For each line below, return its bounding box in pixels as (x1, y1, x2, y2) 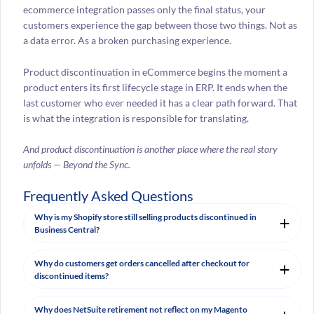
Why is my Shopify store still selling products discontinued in (34, 212, 257, 223)
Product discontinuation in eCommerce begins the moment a (22, 65, 287, 78)
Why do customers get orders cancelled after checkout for (34, 258, 250, 269)
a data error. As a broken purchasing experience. (22, 34, 233, 47)
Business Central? (34, 224, 100, 235)
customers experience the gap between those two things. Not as (22, 19, 297, 32)
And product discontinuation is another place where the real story (22, 142, 278, 155)
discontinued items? (34, 271, 109, 282)
